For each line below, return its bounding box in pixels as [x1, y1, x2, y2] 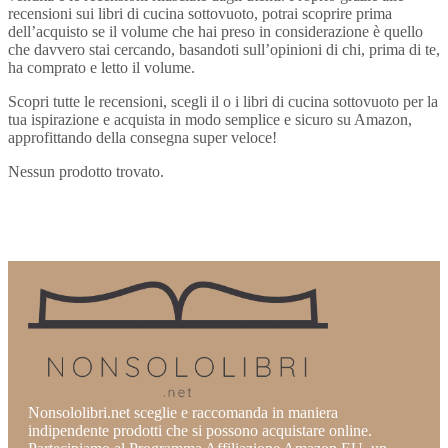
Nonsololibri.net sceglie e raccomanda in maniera [28, 404, 338, 422]
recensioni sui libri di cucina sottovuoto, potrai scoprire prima [8, 5, 392, 23]
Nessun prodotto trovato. [8, 163, 164, 181]
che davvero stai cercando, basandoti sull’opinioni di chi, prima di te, [8, 41, 440, 59]
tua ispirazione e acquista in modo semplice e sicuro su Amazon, [8, 111, 412, 129]
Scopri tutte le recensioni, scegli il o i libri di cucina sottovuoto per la [8, 93, 438, 111]
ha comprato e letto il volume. [8, 59, 195, 77]
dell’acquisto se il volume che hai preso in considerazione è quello [8, 23, 423, 41]
